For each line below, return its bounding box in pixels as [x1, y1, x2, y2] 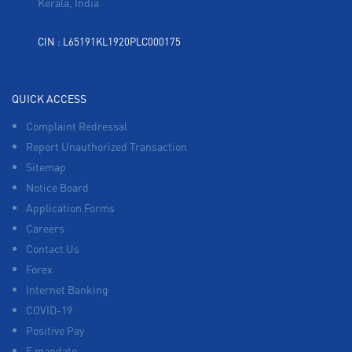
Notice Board [26, 179, 89, 194]
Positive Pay [26, 322, 84, 337]
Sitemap [26, 159, 66, 174]
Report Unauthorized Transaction [26, 138, 187, 153]
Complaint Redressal [26, 118, 127, 133]
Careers [26, 220, 64, 235]
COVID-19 [26, 302, 72, 317]
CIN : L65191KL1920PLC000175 [38, 34, 181, 48]
